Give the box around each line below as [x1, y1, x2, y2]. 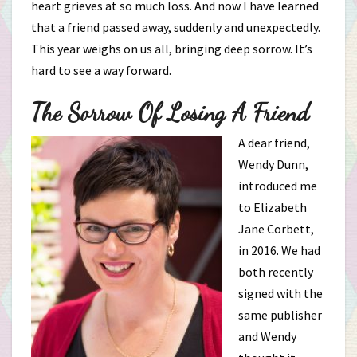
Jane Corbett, [238, 221, 314, 237]
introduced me [238, 178, 317, 194]
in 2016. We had [238, 242, 320, 258]
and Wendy [238, 328, 296, 344]
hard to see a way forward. [31, 62, 171, 78]
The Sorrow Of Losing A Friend [31, 98, 309, 127]
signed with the [238, 285, 323, 301]
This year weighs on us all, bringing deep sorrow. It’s [31, 41, 312, 57]
